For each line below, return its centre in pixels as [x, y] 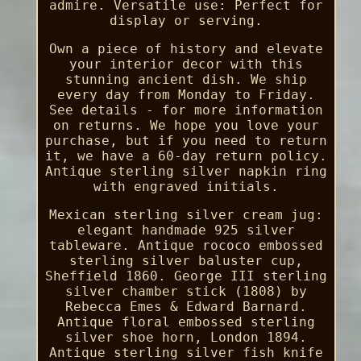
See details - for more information [186, 110]
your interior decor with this [186, 64]
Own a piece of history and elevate [186, 48]
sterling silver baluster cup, [186, 260]
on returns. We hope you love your [186, 125]
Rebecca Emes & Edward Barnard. [186, 306]
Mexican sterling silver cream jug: [186, 214]
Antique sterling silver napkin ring [186, 171]
